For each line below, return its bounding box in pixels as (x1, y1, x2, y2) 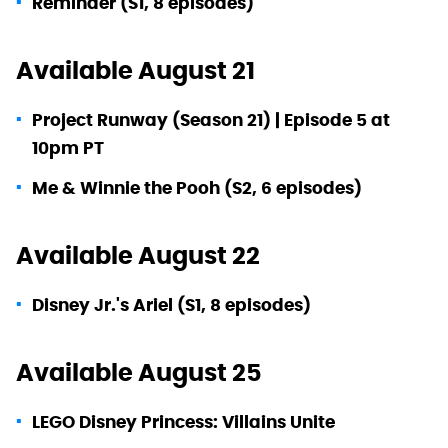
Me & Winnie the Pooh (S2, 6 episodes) (32, 176, 362, 199)
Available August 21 (16, 54, 255, 86)
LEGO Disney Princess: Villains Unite (32, 410, 335, 433)
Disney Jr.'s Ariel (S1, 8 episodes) (32, 293, 311, 316)
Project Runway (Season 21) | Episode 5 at (32, 108, 390, 131)
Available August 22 (16, 239, 260, 271)
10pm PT (32, 136, 104, 159)
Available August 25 (16, 356, 262, 388)
